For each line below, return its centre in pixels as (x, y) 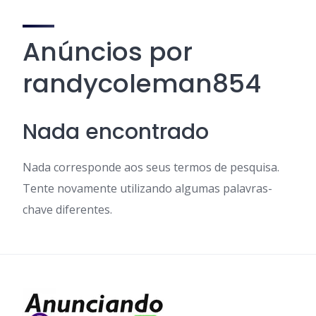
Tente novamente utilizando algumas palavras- (147, 188)
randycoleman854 (142, 84)
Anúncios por (108, 52)
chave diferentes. (67, 209)
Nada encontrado (116, 132)
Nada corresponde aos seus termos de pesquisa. (151, 167)
